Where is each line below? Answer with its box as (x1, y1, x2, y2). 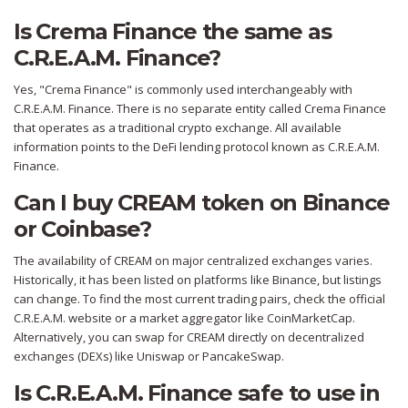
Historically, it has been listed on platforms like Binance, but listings (14, 271, 382, 289)
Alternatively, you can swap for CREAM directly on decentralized (14, 329, 364, 346)
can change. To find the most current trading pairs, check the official (14, 291, 385, 308)
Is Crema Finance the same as (14, 18, 331, 46)
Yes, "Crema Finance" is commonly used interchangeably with (14, 81, 352, 98)
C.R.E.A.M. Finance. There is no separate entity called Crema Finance (14, 100, 386, 117)
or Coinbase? (14, 216, 151, 243)
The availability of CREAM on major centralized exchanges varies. (14, 252, 372, 270)
